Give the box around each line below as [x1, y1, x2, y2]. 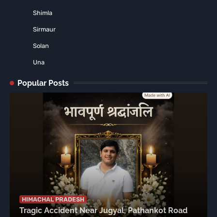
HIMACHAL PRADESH [22, 195, 84, 203]
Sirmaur [33, 25, 56, 33]
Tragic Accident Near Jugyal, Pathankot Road [19, 205, 187, 215]
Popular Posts [17, 78, 69, 88]
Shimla [33, 9, 52, 16]
